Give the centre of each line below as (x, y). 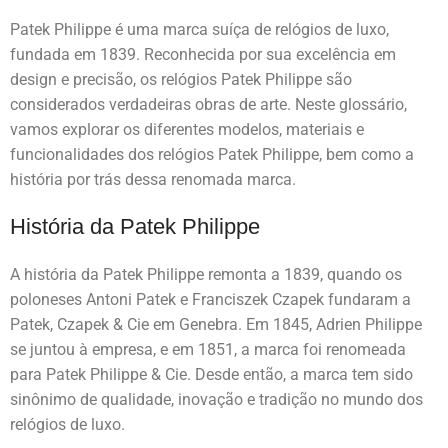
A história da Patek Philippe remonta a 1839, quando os (206, 274)
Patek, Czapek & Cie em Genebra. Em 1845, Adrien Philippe (216, 324)
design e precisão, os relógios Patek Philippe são (181, 79)
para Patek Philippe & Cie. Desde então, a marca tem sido (211, 374)
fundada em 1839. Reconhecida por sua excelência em (203, 54)
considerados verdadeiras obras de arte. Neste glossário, (208, 104)
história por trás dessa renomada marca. (153, 179)
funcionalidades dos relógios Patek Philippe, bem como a (212, 154)
